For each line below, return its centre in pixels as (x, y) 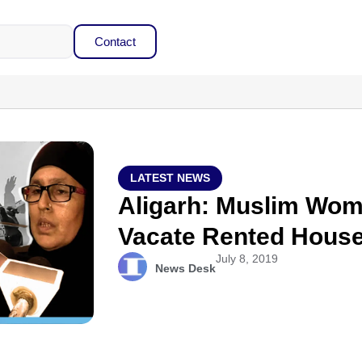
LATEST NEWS (170, 178)
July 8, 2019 (247, 259)
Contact (115, 42)
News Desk (186, 268)
